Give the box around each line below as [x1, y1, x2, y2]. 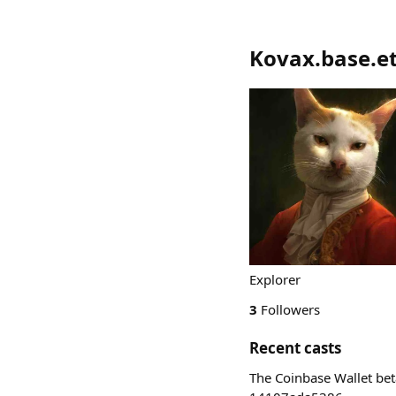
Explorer [249, 270, 301, 288]
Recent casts [249, 338, 341, 358]
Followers [257, 301, 320, 318]
